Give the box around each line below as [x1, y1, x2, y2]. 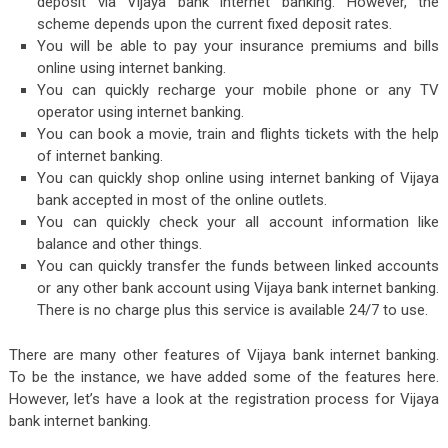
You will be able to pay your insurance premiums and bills [37, 36, 440, 55]
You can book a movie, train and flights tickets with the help [37, 124, 440, 143]
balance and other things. [37, 234, 203, 253]
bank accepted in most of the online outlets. [37, 190, 328, 209]
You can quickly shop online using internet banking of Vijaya [37, 168, 440, 187]
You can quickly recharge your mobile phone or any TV [37, 80, 440, 99]
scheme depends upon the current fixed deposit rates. [37, 14, 393, 33]
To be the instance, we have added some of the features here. [8, 368, 440, 387]
